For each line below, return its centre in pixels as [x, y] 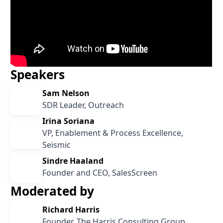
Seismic [57, 145]
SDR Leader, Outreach [83, 105]
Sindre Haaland [73, 161]
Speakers [38, 75]
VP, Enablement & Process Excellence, [113, 133]
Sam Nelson [66, 93]
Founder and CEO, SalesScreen [100, 173]
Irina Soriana [69, 121]
